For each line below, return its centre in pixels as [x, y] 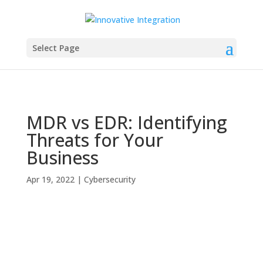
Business [62, 158]
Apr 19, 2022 [50, 179]
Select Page [55, 48]
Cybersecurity [109, 179]
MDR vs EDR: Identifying [127, 122]
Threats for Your [95, 140]
